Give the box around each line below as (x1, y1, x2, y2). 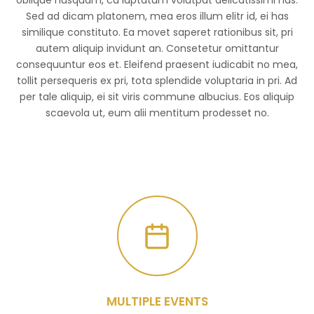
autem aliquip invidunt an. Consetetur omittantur (35, 41, 279, 55)
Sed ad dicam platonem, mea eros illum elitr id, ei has (25, 9, 289, 23)
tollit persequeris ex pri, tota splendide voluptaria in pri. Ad (17, 74, 297, 88)
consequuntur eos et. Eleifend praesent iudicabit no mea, (16, 57, 298, 71)
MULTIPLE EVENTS (106, 293, 208, 310)
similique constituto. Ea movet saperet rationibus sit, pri (21, 25, 293, 39)
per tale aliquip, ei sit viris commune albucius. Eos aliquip (20, 90, 294, 104)
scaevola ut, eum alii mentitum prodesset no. (45, 106, 269, 120)
